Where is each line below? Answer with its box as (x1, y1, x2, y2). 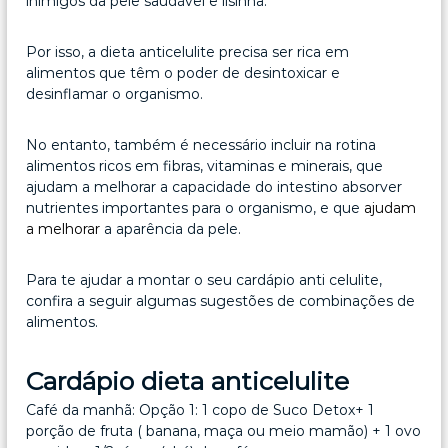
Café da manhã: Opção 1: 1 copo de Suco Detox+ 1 (26, 401, 375, 420)
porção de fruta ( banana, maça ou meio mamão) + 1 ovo (26, 422, 422, 441)
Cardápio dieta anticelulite (26, 366, 350, 397)
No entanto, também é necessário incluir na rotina (26, 136, 377, 155)
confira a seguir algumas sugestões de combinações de (26, 292, 416, 311)
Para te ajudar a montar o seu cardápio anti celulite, (26, 271, 383, 290)
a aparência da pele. (100, 220, 242, 239)
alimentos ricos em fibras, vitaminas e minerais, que (26, 157, 384, 176)
